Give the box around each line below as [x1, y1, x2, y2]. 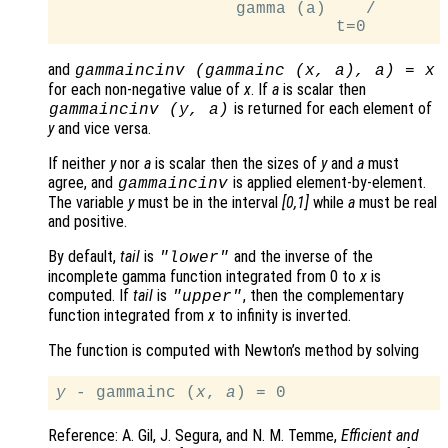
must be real [355, 193, 437, 213]
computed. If [48, 286, 133, 306]
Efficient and [341, 426, 419, 446]
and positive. [48, 212, 127, 232]
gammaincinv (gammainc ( [74, 62, 305, 81]
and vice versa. [54, 119, 151, 139]
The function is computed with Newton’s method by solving [48, 341, 419, 361]
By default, [48, 247, 120, 267]
